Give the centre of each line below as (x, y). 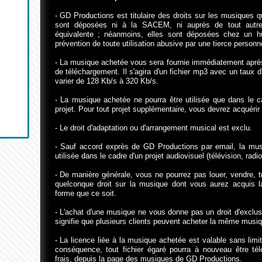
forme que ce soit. (85, 193)
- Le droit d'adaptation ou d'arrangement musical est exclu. (153, 128)
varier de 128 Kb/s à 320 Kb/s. (106, 81)
